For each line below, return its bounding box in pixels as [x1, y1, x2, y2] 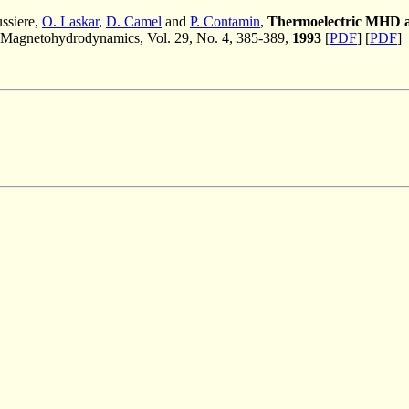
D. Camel [106, 13, 162, 29]
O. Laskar [42, 13, 99, 29]
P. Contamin [190, 13, 260, 29]
